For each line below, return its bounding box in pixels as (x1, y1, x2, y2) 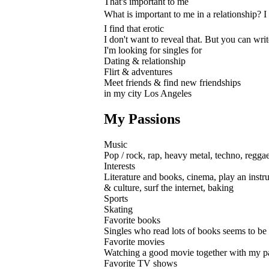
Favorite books (104, 214, 160, 225)
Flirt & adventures (104, 66, 172, 77)
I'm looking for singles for (104, 44, 202, 55)
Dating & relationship (104, 55, 186, 66)
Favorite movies (104, 236, 165, 247)
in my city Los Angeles (104, 88, 192, 98)
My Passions (104, 110, 180, 127)
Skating (104, 204, 133, 214)
